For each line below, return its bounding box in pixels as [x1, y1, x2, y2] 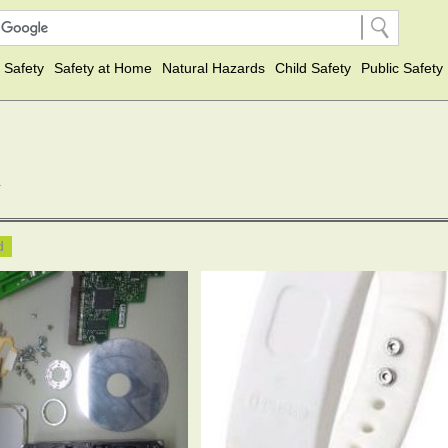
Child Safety [275, 60, 351, 76]
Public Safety [361, 60, 443, 76]
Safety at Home [54, 60, 152, 76]
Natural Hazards [162, 60, 265, 76]
